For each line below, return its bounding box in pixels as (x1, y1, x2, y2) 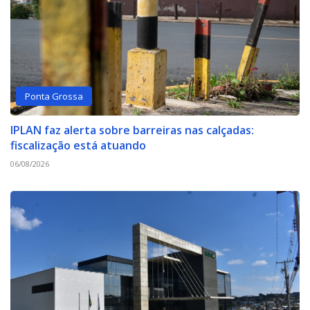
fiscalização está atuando (10, 138, 146, 154)
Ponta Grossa (25, 89, 84, 102)
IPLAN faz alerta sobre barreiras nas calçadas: (10, 122, 254, 138)
